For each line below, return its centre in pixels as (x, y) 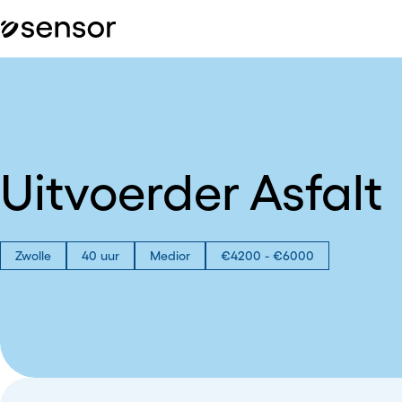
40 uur (100, 256)
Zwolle (33, 256)
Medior (170, 256)
